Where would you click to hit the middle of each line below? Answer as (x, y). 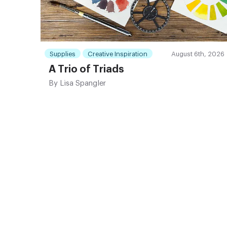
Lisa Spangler (82, 84)
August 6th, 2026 (198, 54)
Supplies (63, 54)
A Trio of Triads (86, 70)
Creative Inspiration (118, 54)
